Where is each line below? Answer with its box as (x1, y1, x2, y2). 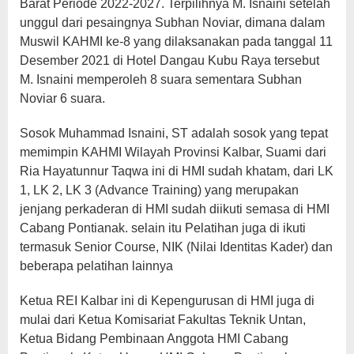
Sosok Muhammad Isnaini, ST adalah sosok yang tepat (20, 126, 328, 141)
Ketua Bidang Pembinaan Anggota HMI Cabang (20, 332, 288, 346)
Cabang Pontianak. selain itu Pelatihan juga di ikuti (20, 221, 306, 235)
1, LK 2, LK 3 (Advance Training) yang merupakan (20, 183, 299, 198)
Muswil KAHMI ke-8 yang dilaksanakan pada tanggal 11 (20, 35, 333, 49)
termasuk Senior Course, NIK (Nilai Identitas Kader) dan (20, 240, 333, 254)
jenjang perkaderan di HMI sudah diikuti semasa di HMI (20, 202, 330, 217)
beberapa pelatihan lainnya (20, 259, 173, 273)
